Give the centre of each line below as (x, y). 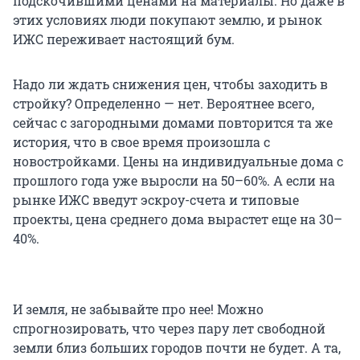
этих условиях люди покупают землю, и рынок (168, 19)
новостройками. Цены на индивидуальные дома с (178, 161)
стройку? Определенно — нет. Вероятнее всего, (164, 103)
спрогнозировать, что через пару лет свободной (169, 328)
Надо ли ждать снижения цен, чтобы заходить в (170, 84)
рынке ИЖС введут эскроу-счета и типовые (156, 199)
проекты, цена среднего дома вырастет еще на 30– (178, 219)
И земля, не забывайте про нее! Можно (138, 309)
